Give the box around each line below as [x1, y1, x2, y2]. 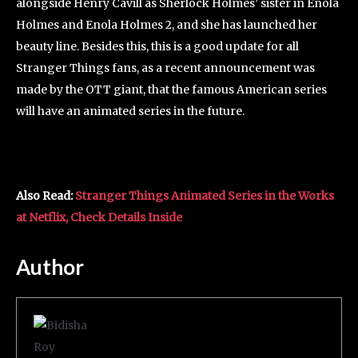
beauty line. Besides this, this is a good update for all [16, 39, 299, 54]
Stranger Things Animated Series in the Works [75, 189, 334, 204]
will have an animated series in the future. [16, 104, 245, 119]
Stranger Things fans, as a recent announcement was [16, 61, 315, 76]
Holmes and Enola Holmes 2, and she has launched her [16, 18, 317, 33]
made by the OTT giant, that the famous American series [16, 82, 327, 97]
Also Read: [16, 189, 75, 204]
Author [16, 254, 84, 280]
